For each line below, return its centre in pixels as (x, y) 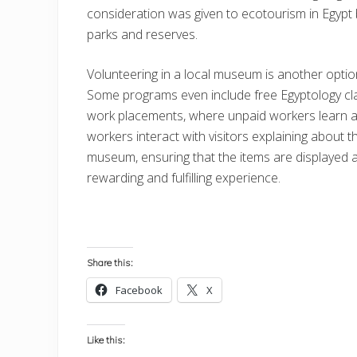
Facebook (139, 290)
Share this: (110, 263)
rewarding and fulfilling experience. (184, 178)
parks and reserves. (142, 34)
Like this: (106, 340)
